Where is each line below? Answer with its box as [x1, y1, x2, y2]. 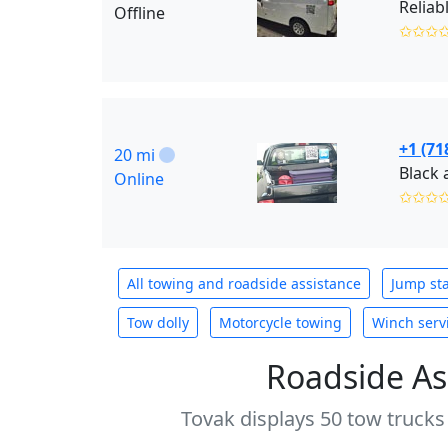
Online [114, 168, 164, 190]
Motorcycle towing [219, 313, 342, 332]
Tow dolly [127, 313, 189, 332]
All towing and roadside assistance [127, 274, 361, 293]
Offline [114, 2, 165, 24]
